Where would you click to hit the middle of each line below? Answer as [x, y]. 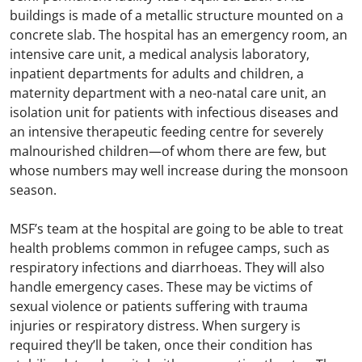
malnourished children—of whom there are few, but [168, 152]
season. [35, 190]
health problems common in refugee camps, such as [170, 248]
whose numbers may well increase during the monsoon [179, 171]
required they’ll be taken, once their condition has [161, 345]
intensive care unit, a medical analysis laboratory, [160, 55]
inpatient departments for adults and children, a [157, 74]
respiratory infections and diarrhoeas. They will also [167, 268]
